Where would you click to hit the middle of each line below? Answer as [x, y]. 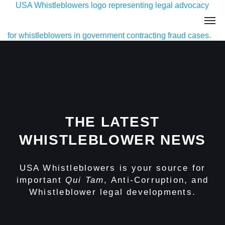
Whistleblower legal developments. [113, 192]
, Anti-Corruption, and [156, 180]
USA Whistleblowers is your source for [113, 168]
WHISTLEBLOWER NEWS [113, 140]
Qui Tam [85, 180]
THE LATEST [113, 122]
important [41, 180]
